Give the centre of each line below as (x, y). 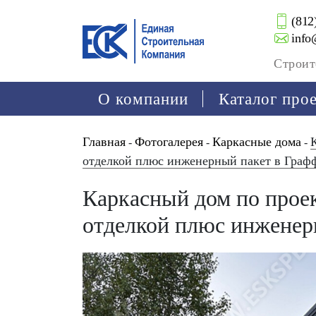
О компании (143, 99)
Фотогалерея (169, 142)
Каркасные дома (257, 142)
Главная (104, 142)
